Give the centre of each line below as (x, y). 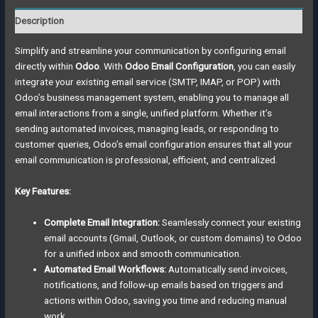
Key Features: (43, 191)
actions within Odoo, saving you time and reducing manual (166, 300)
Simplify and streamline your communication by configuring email (151, 51)
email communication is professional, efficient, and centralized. (147, 160)
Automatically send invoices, (227, 269)
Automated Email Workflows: (105, 269)
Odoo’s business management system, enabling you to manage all (152, 98)
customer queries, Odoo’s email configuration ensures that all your (154, 144)
